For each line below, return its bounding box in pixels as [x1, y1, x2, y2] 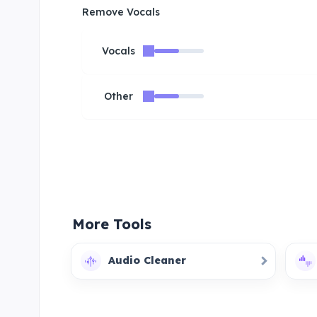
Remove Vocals [82, 6, 160, 18]
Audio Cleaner [108, 254, 186, 267]
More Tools [72, 215, 152, 233]
